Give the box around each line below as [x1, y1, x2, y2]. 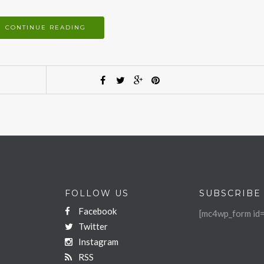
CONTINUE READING [5, 23, 87, 31]
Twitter [77, 220, 108, 232]
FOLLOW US [65, 187, 129, 199]
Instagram [77, 236, 118, 247]
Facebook [77, 205, 117, 216]
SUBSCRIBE [199, 187, 261, 199]
